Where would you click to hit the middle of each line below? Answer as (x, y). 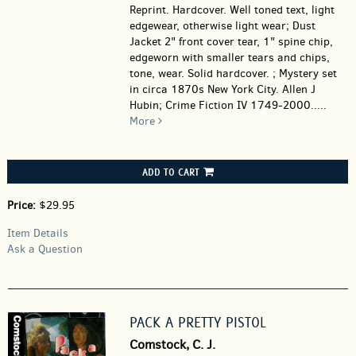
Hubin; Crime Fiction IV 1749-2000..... (228, 105)
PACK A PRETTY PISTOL (197, 322)
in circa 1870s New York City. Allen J (222, 89)
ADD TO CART (170, 172)
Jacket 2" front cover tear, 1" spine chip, (231, 42)
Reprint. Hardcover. (179, 10)
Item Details (38, 233)
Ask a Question (45, 249)
